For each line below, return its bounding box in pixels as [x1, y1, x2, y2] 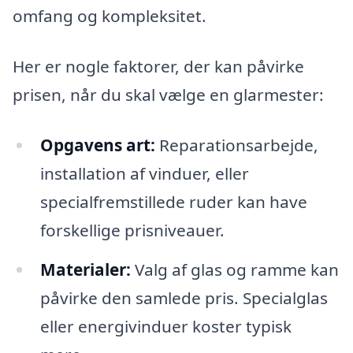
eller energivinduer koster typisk [39, 314, 292, 337]
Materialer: [39, 258, 131, 281]
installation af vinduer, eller [39, 162, 249, 184]
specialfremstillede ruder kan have [39, 190, 307, 213]
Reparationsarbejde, [154, 133, 318, 156]
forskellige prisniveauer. [39, 218, 225, 241]
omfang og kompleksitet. [13, 5, 206, 28]
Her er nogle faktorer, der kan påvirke [13, 55, 304, 78]
